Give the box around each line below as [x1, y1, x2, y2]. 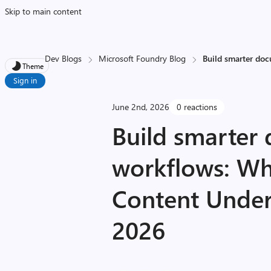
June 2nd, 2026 [112, 101, 170, 113]
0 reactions [177, 101, 218, 113]
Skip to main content [5, 5, 82, 17]
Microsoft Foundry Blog [99, 53, 186, 64]
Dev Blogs [45, 53, 82, 64]
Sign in [13, 75, 37, 85]
